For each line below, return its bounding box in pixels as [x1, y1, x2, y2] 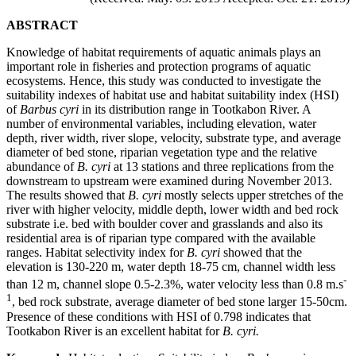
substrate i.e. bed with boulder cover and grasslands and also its [6, 216, 323, 230]
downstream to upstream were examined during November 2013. [6, 173, 335, 188]
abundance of [6, 159, 77, 173]
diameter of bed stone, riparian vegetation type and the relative [6, 145, 317, 159]
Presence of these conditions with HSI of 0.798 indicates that [6, 309, 311, 323]
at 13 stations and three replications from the [110, 159, 334, 173]
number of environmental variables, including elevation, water [6, 116, 316, 130]
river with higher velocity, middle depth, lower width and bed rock [6, 202, 339, 216]
